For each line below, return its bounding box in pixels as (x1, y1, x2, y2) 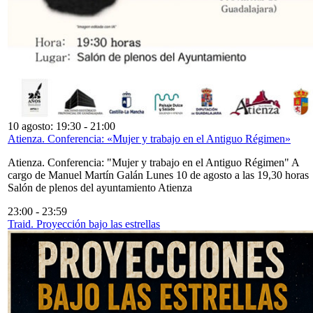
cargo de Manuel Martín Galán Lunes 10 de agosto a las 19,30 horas (8, 168, 309, 181)
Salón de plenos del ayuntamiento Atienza (8, 181, 192, 194)
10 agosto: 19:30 (8, 119, 81, 132)
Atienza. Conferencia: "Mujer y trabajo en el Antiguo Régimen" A (8, 156, 299, 168)
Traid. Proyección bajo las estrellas (8, 217, 160, 230)
